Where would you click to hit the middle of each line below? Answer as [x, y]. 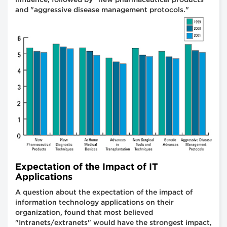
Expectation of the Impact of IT [87, 167]
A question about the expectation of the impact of [104, 193]
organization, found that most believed [84, 213]
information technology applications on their [94, 203]
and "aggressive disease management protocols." [102, 10]
